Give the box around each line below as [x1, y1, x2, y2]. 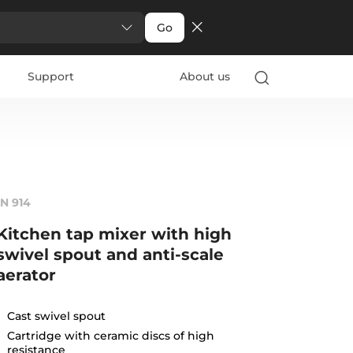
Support [28, 69, 75, 84]
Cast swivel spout [6, 308, 106, 323]
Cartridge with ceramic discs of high [6, 328, 214, 343]
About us [179, 69, 230, 84]
